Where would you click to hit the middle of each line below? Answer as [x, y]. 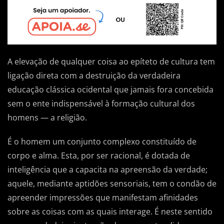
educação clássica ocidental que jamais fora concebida [110, 89]
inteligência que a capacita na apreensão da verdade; [107, 169]
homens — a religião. [47, 117]
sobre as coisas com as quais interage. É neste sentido [110, 211]
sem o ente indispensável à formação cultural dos [101, 103]
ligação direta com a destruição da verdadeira [94, 75]
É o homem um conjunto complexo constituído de [102, 141]
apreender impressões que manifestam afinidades [103, 197]
